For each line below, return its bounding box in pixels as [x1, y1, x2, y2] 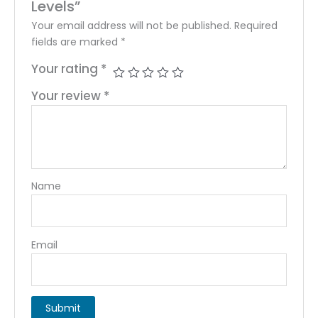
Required [234, 18, 278, 33]
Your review [31, 87, 104, 105]
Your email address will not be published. [31, 18, 232, 33]
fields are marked [31, 35, 121, 50]
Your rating [31, 60, 102, 78]
